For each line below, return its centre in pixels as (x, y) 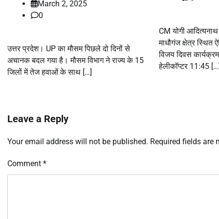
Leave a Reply (38, 119)
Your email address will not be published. (78, 142)
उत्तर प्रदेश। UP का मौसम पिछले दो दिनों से (69, 49)
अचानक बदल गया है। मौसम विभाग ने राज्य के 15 (76, 61)
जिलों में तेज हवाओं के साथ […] (50, 72)
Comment (25, 164)
